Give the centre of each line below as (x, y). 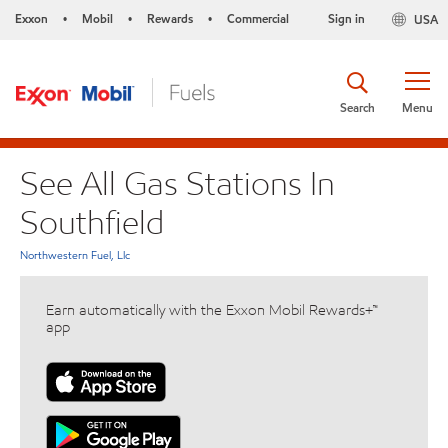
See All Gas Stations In (177, 182)
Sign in (346, 18)
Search (357, 107)
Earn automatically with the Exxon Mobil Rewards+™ (212, 310)
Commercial (258, 18)
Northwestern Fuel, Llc (75, 255)
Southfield (92, 221)
